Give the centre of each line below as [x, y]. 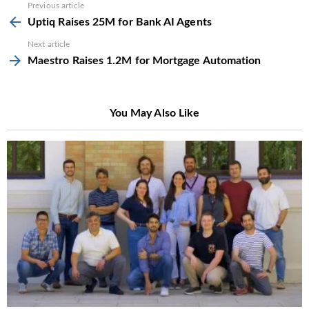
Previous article [56, 6]
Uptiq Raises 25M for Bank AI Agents [120, 22]
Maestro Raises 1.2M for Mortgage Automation [144, 61]
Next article [49, 44]
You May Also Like [154, 113]
